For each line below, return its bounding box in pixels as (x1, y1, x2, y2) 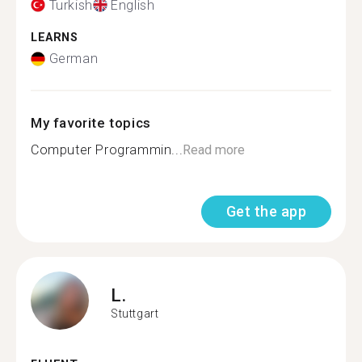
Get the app (225, 203, 306, 220)
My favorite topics (31, 115, 151, 131)
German (48, 51, 99, 66)
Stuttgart (111, 306, 159, 320)
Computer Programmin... (31, 142, 183, 158)
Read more (183, 142, 246, 158)
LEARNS (31, 30, 78, 44)
